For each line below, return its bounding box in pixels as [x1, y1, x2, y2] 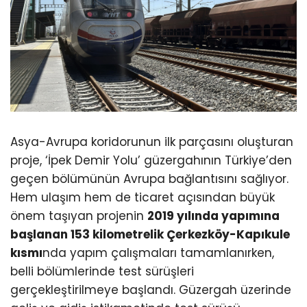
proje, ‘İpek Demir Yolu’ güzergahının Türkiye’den [10, 151, 292, 169]
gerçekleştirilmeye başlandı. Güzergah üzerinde [10, 281, 291, 298]
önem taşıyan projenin [10, 207, 147, 224]
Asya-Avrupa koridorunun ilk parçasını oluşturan [10, 133, 293, 150]
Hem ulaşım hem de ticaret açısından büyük [10, 188, 275, 206]
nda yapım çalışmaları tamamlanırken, [42, 244, 274, 261]
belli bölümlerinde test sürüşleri [10, 262, 194, 280]
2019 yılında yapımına [147, 207, 280, 224]
